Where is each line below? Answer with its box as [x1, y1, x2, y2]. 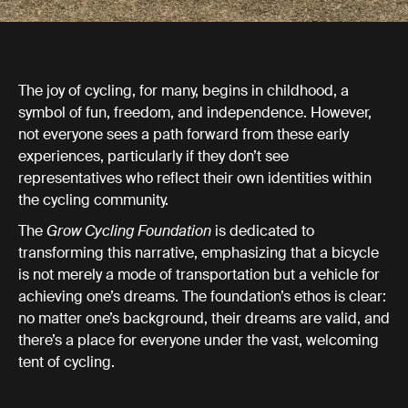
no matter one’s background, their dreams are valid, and [18, 309, 390, 328]
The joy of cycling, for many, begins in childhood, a [18, 81, 349, 100]
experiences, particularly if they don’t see [18, 147, 289, 166]
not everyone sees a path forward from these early [18, 125, 349, 144]
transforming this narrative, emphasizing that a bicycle [18, 243, 379, 262]
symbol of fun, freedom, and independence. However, [18, 103, 372, 122]
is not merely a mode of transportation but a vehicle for [18, 265, 380, 284]
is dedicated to [211, 221, 314, 240]
